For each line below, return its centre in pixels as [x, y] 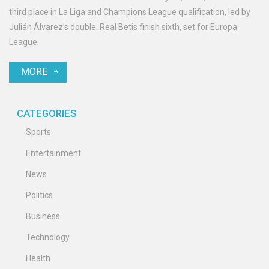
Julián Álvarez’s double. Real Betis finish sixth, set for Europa [123, 27]
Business [43, 216]
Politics [39, 195]
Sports [38, 132]
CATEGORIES [47, 114]
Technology [48, 237]
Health [38, 258]
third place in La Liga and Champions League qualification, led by [130, 12]
